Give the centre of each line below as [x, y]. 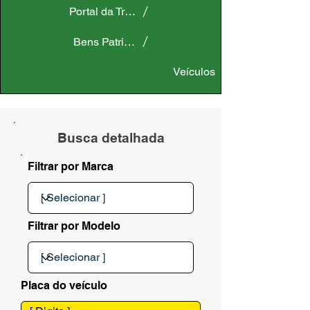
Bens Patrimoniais [118, 42]
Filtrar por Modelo [74, 226]
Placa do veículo [64, 285]
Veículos [194, 72]
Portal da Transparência [130, 11]
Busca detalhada [111, 138]
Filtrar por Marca [71, 166]
